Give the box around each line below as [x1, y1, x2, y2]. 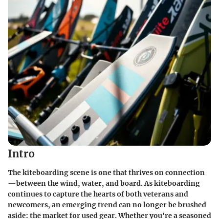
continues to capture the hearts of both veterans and [8, 189, 188, 198]
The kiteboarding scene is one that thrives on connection [8, 168, 205, 177]
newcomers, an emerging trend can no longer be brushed [8, 200, 206, 209]
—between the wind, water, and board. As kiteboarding [8, 178, 200, 188]
